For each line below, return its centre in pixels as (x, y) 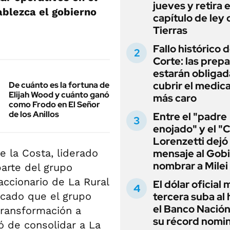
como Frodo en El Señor (54, 104)
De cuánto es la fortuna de (59, 85)
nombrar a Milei (190, 166)
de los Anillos (34, 114)
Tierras (170, 30)
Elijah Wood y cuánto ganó (59, 95)
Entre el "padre (190, 117)
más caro (175, 98)
